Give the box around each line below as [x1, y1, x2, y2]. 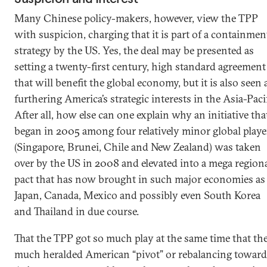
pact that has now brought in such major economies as [14, 172, 265, 186]
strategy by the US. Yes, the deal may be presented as [14, 44, 254, 57]
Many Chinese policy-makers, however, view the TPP [14, 11, 258, 25]
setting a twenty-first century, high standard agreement [14, 60, 266, 73]
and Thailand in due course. [14, 204, 141, 218]
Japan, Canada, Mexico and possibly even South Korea [14, 188, 260, 202]
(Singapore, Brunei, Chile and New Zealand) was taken [14, 140, 261, 154]
